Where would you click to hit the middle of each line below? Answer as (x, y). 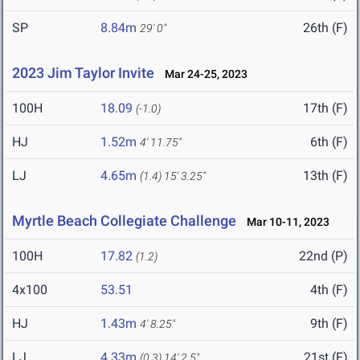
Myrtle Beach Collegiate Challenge (124, 221)
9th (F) (329, 324)
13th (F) (325, 176)
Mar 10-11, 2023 (284, 222)
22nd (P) (323, 256)
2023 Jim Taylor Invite (83, 73)
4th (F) (329, 290)
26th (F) (325, 28)
